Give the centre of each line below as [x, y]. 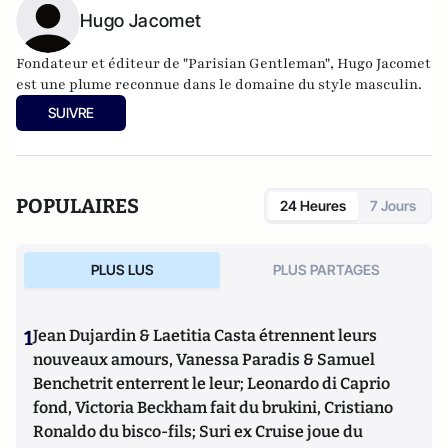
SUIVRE [71, 112]
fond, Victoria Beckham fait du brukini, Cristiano [213, 407]
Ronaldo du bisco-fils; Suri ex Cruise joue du [198, 431]
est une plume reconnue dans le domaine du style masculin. [219, 84]
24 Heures [313, 205]
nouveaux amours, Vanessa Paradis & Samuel [204, 359]
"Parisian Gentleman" [256, 63]
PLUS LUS [122, 269]
